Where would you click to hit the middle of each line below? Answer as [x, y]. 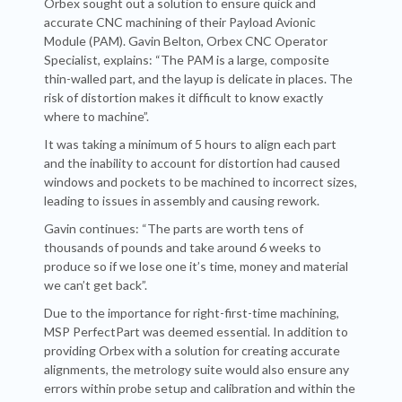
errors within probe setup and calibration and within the [200, 388]
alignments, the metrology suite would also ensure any [197, 369]
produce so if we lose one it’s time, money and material [196, 266]
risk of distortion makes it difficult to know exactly [184, 97]
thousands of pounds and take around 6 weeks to [183, 247]
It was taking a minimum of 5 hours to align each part [190, 144]
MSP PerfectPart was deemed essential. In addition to [196, 332]
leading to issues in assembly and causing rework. [182, 201]
